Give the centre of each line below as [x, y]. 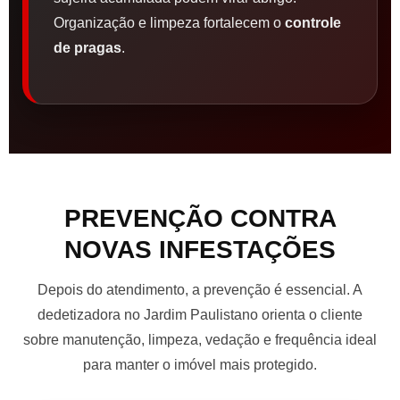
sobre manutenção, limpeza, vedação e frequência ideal [200, 340]
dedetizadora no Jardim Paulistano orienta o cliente [200, 315]
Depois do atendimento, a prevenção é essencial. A [200, 290]
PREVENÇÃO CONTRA [200, 219]
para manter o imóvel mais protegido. [200, 365]
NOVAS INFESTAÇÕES [200, 250]
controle [313, 23]
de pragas [87, 48]
